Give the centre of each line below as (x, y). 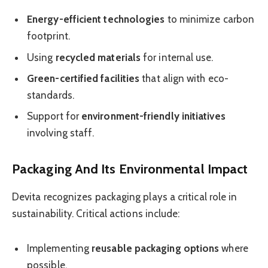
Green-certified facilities (83, 78)
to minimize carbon (210, 19)
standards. (51, 95)
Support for (54, 116)
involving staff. (61, 133)
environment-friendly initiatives (153, 116)
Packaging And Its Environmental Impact (130, 169)
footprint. (48, 36)
